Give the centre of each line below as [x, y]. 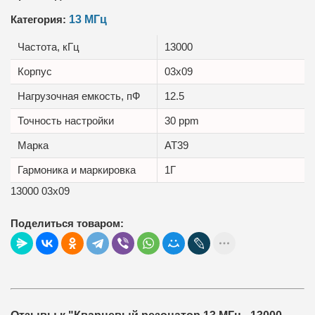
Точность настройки [66, 121]
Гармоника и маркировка [77, 170]
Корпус [35, 71]
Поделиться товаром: [67, 223]
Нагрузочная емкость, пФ [79, 96]
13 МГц [88, 19]
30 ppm [182, 121]
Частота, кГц [49, 47]
